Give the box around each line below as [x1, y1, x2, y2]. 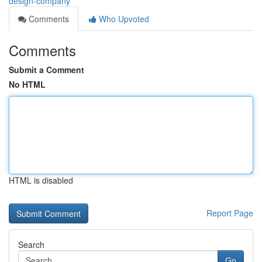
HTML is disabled [9, 174, 73, 186]
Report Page [206, 207, 253, 219]
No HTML [9, 78, 46, 90]
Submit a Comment [9, 64, 84, 75]
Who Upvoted [96, 13, 149, 25]
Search [18, 239, 44, 250]
